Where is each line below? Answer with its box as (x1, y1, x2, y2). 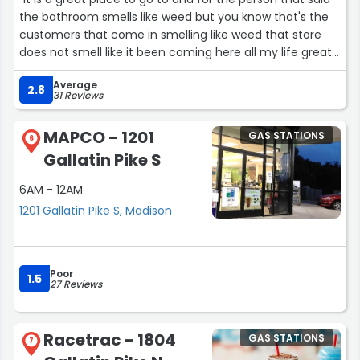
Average (53, 78, 97, 92)
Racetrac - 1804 (43, 329, 176, 352)
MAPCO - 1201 (43, 126, 154, 149)
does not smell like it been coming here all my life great (19, 44, 332, 61)
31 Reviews (53, 88, 103, 103)
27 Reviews (50, 277, 102, 292)
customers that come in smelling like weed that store (19, 27, 321, 43)
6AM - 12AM (19, 181, 83, 198)
